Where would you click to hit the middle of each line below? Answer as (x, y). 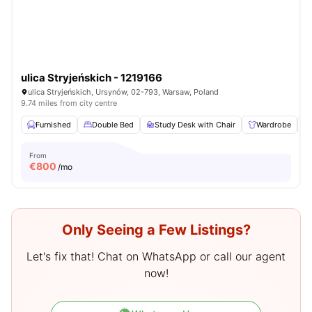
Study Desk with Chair (195, 125)
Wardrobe (274, 125)
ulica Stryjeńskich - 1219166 (92, 78)
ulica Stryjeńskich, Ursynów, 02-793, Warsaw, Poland (123, 92)
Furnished (53, 125)
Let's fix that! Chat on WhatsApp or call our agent (156, 256)
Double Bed (113, 125)
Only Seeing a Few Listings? (156, 230)
